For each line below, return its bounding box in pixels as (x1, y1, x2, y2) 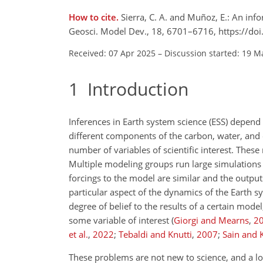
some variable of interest (69, 214, 171, 226)
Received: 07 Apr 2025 (69, 47, 156, 59)
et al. (69, 228, 88, 240)
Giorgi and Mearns (174, 214, 249, 226)
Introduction (79, 76, 188, 101)
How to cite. (69, 11, 121, 23)
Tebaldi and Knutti (119, 228, 192, 240)
